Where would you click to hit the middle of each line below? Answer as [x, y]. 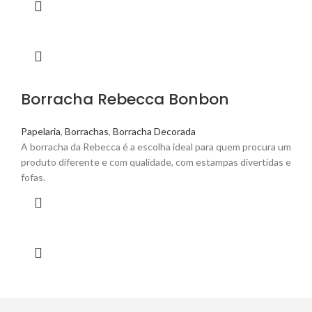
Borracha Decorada [154, 132]
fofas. [33, 178]
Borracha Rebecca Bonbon [125, 100]
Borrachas [87, 132]
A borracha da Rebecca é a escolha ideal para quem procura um [156, 147]
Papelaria [41, 132]
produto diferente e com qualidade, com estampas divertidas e [156, 162]
